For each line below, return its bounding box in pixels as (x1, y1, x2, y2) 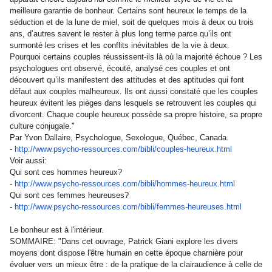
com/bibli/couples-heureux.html (123, 144, 232, 154)
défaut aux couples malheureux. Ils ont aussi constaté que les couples (10, 87, 258, 96)
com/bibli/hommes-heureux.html (123, 179, 235, 188)
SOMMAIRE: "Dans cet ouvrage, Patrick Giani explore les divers (10, 237, 238, 246)
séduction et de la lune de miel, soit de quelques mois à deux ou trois (10, 18, 254, 27)
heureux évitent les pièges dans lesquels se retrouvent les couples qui (10, 98, 257, 107)
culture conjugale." (10, 121, 75, 131)
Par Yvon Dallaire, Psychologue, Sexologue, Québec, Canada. (10, 133, 229, 142)
